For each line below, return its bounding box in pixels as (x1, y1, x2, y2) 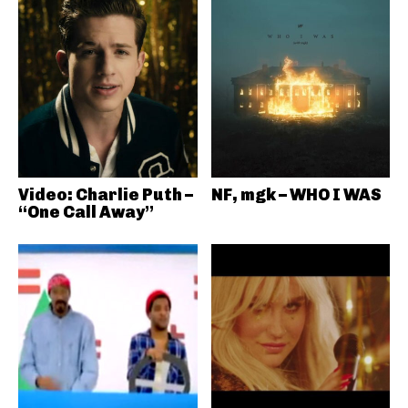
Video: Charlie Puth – (18, 184, 193, 205)
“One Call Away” (18, 201, 154, 222)
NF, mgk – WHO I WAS (210, 184, 382, 205)
